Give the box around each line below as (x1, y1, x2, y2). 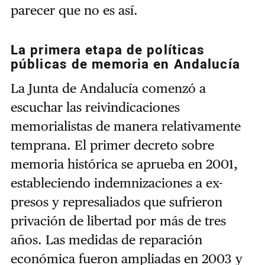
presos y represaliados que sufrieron (10, 193, 222, 209)
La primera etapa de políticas (10, 41, 205, 60)
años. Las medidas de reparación (10, 231, 202, 247)
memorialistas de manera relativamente (10, 118, 241, 134)
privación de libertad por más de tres (10, 212, 226, 228)
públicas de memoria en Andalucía (10, 55, 240, 75)
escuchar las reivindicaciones (10, 99, 180, 115)
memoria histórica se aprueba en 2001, (10, 156, 238, 172)
